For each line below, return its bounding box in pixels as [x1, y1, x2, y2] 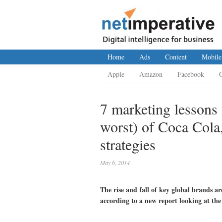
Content [165, 52, 187, 61]
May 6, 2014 [100, 159, 130, 166]
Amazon [139, 69, 163, 79]
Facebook [177, 69, 204, 79]
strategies [100, 134, 156, 154]
